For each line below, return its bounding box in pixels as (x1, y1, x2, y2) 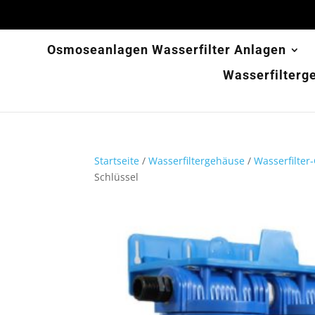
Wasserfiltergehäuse (148, 153, 245, 167)
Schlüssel (94, 169, 139, 184)
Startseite (94, 153, 140, 167)
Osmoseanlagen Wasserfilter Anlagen (47, 41, 286, 57)
